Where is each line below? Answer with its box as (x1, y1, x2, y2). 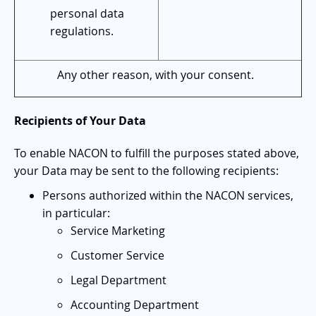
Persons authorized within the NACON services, (42, 187, 293, 203)
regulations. (50, 23, 114, 39)
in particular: (42, 205, 110, 221)
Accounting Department (71, 296, 199, 312)
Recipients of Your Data (14, 112, 146, 128)
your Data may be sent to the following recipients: (14, 162, 279, 178)
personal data (50, 5, 124, 21)
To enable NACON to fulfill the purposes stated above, (14, 145, 299, 161)
